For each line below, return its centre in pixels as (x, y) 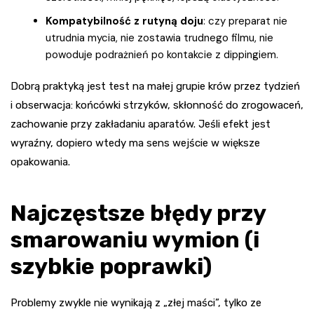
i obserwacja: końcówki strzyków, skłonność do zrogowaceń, (157, 105)
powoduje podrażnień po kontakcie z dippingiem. (162, 54)
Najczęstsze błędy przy (138, 213)
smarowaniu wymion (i (135, 239)
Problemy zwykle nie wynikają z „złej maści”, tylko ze (136, 302)
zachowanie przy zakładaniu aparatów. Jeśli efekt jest (141, 124)
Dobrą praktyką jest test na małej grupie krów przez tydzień (155, 86)
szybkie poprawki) (111, 266)
